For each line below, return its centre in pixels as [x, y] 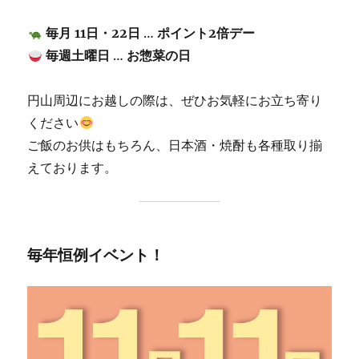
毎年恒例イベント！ [96, 255]
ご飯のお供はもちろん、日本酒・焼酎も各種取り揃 [175, 145]
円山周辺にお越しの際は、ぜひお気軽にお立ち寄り [175, 101]
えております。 [73, 168]
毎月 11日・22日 [93, 33]
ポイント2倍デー [206, 33]
